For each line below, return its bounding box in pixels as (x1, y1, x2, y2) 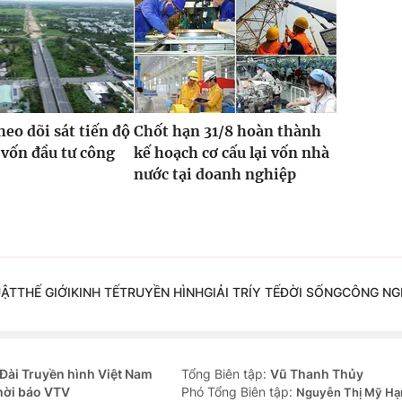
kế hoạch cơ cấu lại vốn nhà (133, 144, 329, 162)
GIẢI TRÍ (203, 284, 252, 301)
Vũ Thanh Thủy (270, 366, 363, 382)
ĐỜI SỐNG (279, 284, 342, 301)
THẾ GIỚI (16, 284, 71, 301)
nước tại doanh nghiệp (133, 165, 296, 184)
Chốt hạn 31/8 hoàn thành (133, 122, 321, 141)
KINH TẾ (70, 284, 119, 301)
